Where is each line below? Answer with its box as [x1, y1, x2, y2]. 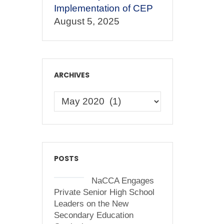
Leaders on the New [53, 199, 128, 208]
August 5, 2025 [53, 16, 119, 26]
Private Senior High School [53, 187, 154, 197]
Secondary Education [53, 210, 133, 220]
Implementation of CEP [53, 3, 153, 13]
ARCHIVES [53, 70, 89, 80]
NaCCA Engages [91, 176, 154, 185]
